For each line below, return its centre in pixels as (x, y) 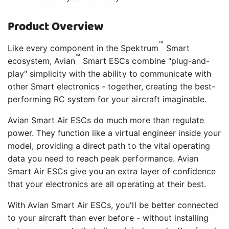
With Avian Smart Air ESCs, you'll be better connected (113, 205)
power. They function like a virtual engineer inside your (114, 133)
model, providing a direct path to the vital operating (109, 146)
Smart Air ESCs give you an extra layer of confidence (112, 171)
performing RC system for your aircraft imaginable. (107, 99)
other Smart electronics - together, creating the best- (111, 87)
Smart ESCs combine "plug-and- (145, 61)
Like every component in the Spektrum (83, 48)
